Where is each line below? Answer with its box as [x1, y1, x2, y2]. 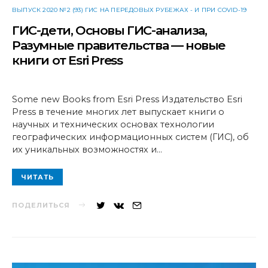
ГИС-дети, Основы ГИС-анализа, [12, 22, 207, 38]
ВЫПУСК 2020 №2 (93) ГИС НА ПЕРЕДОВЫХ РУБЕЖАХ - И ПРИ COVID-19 [12, 5, 247, 14]
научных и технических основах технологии [12, 118, 214, 130]
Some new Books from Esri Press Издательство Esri [12, 93, 242, 105]
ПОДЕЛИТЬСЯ [12, 200, 70, 209]
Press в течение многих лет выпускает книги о [12, 106, 224, 117]
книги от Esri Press [12, 52, 123, 68]
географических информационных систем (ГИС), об [12, 131, 249, 142]
